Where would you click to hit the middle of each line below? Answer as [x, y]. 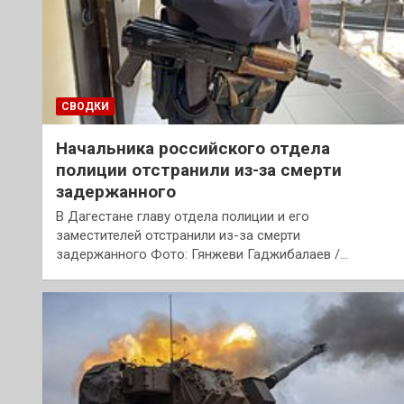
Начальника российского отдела [193, 148]
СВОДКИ [85, 106]
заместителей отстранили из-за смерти [178, 235]
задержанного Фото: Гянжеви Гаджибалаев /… [202, 254]
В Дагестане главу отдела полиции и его [183, 216]
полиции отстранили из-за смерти [199, 170]
